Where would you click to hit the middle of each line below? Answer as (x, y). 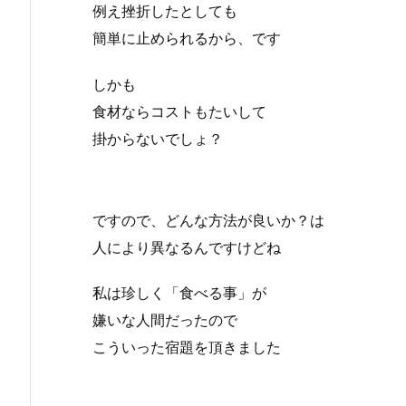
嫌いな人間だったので (165, 320)
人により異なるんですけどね (187, 247)
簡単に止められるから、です (187, 38)
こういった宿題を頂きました (187, 348)
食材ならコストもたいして (179, 111)
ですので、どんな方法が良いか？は (208, 220)
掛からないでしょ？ (158, 138)
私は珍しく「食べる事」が (179, 293)
